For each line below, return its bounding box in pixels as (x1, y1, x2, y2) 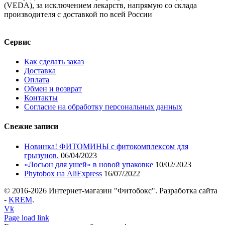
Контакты (24, 93, 58, 102)
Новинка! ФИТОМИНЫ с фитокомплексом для (24, 142, 188, 151)
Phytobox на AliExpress (24, 169, 102, 178)
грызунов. (24, 151, 59, 160)
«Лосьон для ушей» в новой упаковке (24, 160, 153, 169)
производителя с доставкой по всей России (4, 10, 152, 19)
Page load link (4, 213, 49, 222)
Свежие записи (4, 122, 58, 131)
